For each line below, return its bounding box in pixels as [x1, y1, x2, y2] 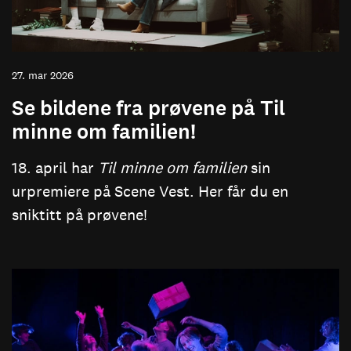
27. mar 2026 [12, 67, 74, 82]
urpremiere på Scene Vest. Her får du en [12, 181, 288, 201]
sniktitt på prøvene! [12, 204, 147, 224]
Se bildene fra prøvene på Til [12, 94, 285, 121]
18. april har [12, 157, 98, 177]
